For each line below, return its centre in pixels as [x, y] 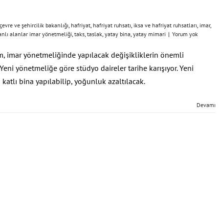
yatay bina [118, 34]
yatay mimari [149, 34]
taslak [95, 34]
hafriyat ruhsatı [112, 25]
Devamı [206, 105]
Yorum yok [185, 34]
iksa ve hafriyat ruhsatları [165, 25]
